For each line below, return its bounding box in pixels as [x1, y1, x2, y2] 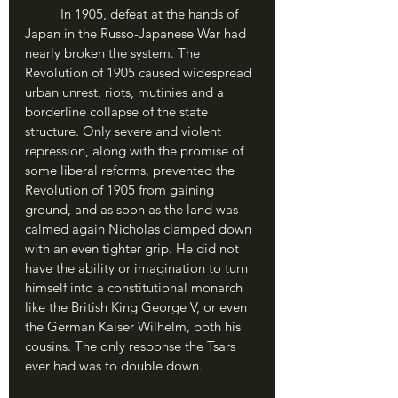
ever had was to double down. [25, 356, 203, 374]
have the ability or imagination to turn [25, 259, 251, 276]
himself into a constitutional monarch [25, 278, 246, 296]
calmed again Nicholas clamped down [25, 219, 255, 237]
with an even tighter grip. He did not [25, 239, 243, 257]
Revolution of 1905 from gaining [25, 180, 218, 198]
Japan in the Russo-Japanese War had [25, 24, 250, 42]
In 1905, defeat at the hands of [25, 4, 60, 22]
